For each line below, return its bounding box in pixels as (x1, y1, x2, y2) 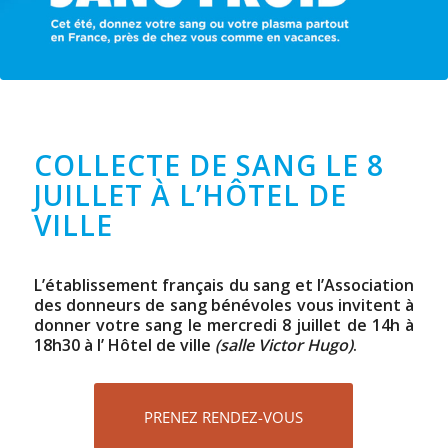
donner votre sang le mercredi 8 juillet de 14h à (33, 314, 415, 336)
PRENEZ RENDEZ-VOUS (144, 407, 304, 427)
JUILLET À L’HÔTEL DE (33, 176, 347, 214)
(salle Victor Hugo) (214, 334, 353, 356)
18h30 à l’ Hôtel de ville (33, 334, 215, 356)
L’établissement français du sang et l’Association (33, 274, 415, 296)
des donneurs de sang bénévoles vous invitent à (33, 294, 415, 316)
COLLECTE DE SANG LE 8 (33, 146, 384, 184)
